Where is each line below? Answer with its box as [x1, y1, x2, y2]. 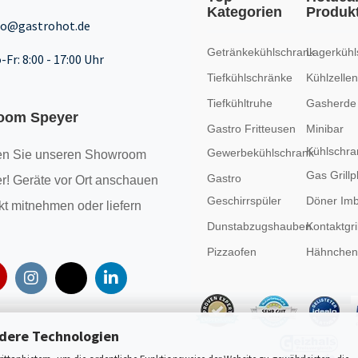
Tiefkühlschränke [206, 71, 292, 84]
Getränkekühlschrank [206, 46, 315, 58]
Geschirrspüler [206, 194, 281, 207]
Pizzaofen [206, 245, 257, 258]
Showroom [84, 148, 146, 161]
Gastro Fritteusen [206, 122, 296, 135]
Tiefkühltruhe [206, 97, 272, 109]
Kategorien [206, 4, 282, 20]
